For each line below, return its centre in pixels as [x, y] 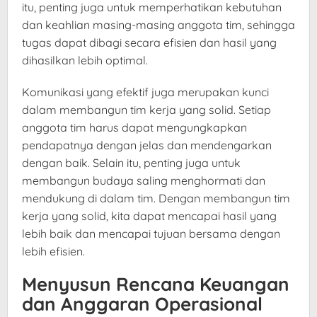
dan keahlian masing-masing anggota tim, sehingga [158, 25]
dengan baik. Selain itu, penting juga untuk [131, 163]
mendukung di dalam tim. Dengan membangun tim [156, 198]
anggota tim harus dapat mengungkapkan [134, 128]
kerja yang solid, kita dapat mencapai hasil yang [149, 216]
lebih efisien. [53, 252]
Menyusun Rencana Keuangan [156, 284]
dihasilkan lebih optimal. [85, 60]
